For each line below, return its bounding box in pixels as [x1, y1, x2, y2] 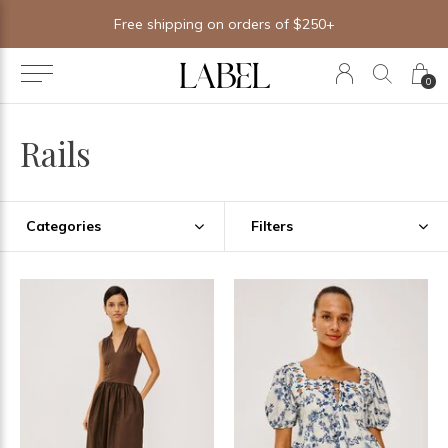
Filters [250, 217, 293, 235]
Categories [26, 217, 101, 235]
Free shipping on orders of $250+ [113, 15, 335, 33]
